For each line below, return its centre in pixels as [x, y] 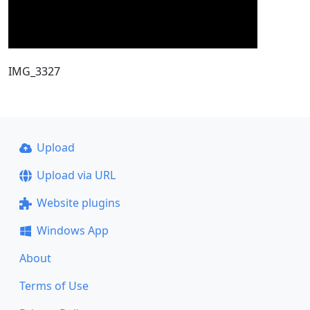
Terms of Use [54, 286]
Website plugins [78, 203]
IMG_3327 [34, 71]
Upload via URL [76, 175]
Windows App [72, 230]
